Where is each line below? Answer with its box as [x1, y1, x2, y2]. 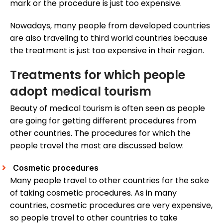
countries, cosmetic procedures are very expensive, [10, 200, 213, 211]
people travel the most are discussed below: [10, 140, 184, 151]
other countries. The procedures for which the [10, 127, 191, 139]
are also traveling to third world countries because [10, 32, 208, 44]
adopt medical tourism [10, 83, 151, 100]
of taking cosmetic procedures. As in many [10, 187, 177, 199]
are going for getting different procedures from [10, 115, 196, 126]
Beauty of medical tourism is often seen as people [10, 103, 205, 114]
